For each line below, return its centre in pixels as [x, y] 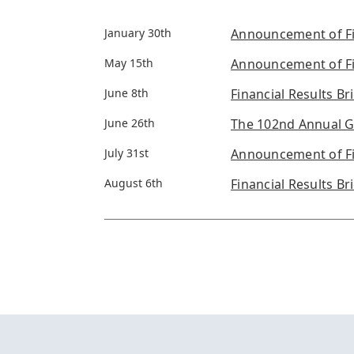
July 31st [126, 153]
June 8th [126, 93]
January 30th [138, 33]
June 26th [130, 123]
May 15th [129, 63]
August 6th [134, 183]
